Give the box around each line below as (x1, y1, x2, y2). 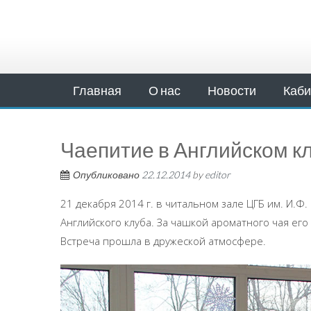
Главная (73, 83, 121, 98)
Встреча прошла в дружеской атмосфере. (60, 234, 266, 248)
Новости (208, 83, 256, 98)
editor (205, 169, 230, 180)
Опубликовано (73, 169, 142, 180)
